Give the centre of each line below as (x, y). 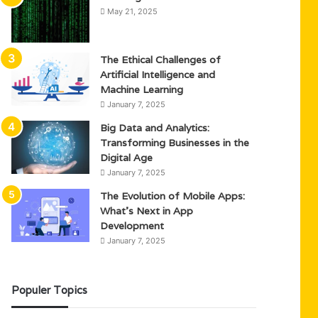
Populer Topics (50, 290)
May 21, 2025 (133, 11)
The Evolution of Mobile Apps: (173, 196)
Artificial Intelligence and (158, 75)
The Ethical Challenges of (161, 60)
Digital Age (127, 158)
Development (132, 226)
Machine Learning (142, 89)
